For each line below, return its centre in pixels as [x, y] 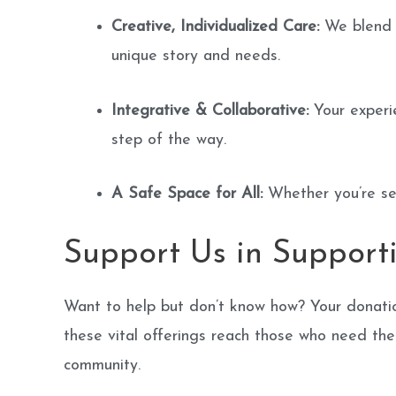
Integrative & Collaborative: [210, 110]
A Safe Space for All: [187, 194]
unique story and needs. [196, 56]
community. [102, 366]
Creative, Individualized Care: [215, 27]
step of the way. [169, 140]
